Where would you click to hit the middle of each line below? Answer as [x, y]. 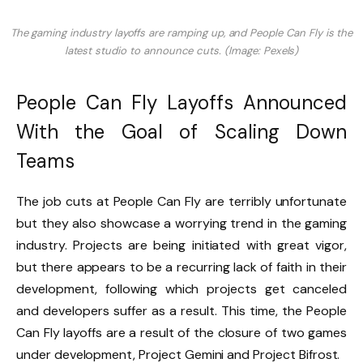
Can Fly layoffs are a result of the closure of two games [181, 332]
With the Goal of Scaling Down [181, 131]
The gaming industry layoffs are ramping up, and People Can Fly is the [181, 33]
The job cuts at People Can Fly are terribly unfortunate [181, 201]
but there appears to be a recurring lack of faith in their [181, 267]
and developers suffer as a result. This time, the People [181, 310]
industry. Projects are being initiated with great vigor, [181, 245]
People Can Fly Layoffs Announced [181, 102]
